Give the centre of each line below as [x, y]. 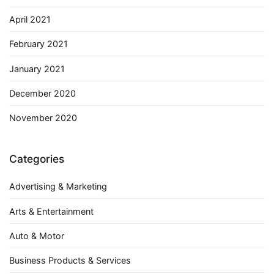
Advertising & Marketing [58, 187]
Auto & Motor [37, 235]
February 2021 [39, 44]
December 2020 [43, 94]
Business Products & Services [70, 261]
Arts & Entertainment [51, 211]
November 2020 [43, 118]
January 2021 [37, 68]
